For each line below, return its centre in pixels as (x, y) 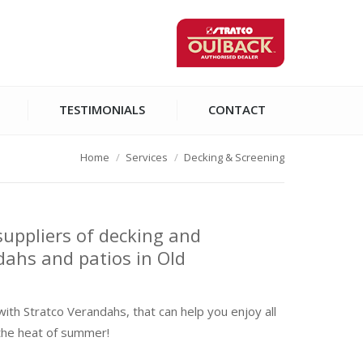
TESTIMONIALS (102, 109)
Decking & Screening (234, 157)
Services (147, 157)
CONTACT (237, 109)
